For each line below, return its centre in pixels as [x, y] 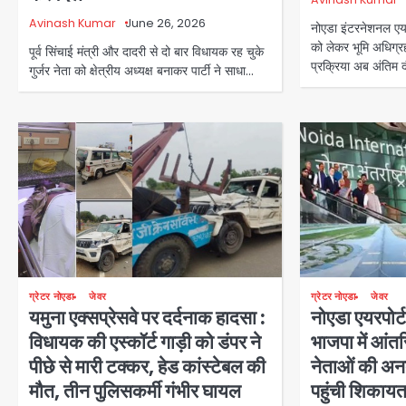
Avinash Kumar [72, 24]
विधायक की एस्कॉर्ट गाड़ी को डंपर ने [145, 343]
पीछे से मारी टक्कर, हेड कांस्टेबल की [147, 367]
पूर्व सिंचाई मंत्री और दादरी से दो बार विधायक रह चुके [146, 52]
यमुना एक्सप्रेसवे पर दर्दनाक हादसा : [147, 318]
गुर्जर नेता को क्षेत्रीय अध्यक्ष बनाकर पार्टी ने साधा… [141, 71]
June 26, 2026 [165, 24]
